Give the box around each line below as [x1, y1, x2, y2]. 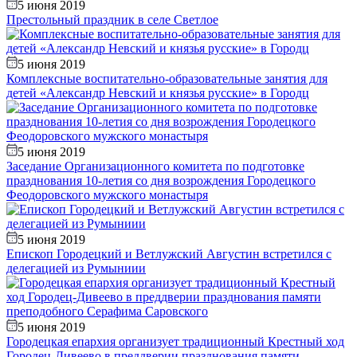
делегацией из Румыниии [6, 261, 146, 275]
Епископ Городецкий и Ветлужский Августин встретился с [6, 246, 331, 261]
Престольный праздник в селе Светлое [6, 12, 218, 26]
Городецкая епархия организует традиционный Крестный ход [6, 334, 344, 348]
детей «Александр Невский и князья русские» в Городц [6, 85, 309, 100]
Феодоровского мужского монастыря [6, 187, 208, 202]
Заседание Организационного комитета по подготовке [6, 159, 304, 173]
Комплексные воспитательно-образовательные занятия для [6, 71, 328, 85]
